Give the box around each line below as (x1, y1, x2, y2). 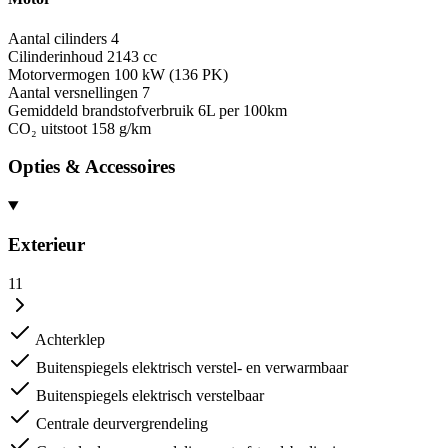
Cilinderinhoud (8, 47, 103, 65)
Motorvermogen (8, 65, 110, 83)
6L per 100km (198, 101, 287, 119)
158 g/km (91, 119, 151, 137)
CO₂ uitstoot (8, 119, 87, 137)
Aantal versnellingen (8, 83, 138, 101)
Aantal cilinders (8, 29, 107, 47)
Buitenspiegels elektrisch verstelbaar (36, 386, 264, 404)
